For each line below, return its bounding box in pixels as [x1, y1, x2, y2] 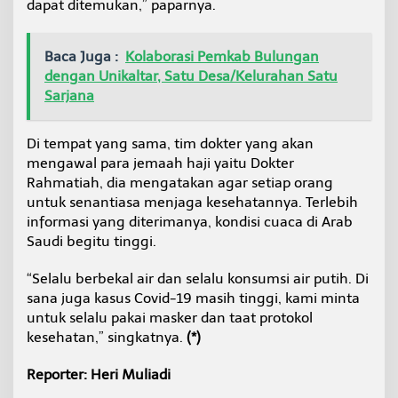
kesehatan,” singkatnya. [27, 329, 187, 346]
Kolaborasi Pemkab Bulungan [125, 48, 319, 66]
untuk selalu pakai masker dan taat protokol [27, 309, 313, 327]
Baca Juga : [44, 48, 118, 66]
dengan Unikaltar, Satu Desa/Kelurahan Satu [44, 68, 338, 85]
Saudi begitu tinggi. [27, 233, 156, 251]
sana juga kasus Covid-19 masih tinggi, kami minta [27, 290, 360, 307]
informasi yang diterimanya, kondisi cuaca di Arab [27, 213, 353, 231]
